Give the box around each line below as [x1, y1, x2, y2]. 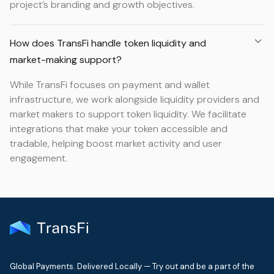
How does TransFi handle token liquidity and [10, 37, 206, 50]
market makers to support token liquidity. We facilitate [10, 108, 246, 120]
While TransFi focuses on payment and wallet [10, 78, 210, 91]
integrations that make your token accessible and [10, 122, 228, 135]
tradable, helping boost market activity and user [10, 137, 222, 150]
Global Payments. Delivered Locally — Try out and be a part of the [10, 261, 254, 272]
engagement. [10, 152, 67, 165]
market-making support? [10, 53, 122, 66]
